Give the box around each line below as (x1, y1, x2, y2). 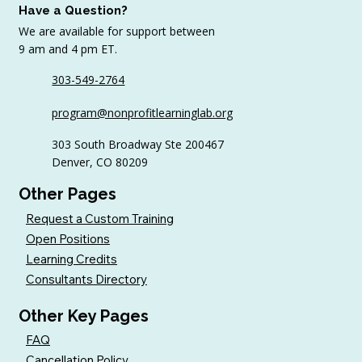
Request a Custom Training (25, 210, 174, 226)
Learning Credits (25, 250, 117, 267)
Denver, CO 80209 (52, 154, 149, 170)
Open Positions (25, 230, 110, 246)
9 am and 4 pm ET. (18, 41, 117, 57)
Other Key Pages (18, 305, 149, 326)
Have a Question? (18, 2, 128, 18)
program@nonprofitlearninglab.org (52, 105, 234, 121)
